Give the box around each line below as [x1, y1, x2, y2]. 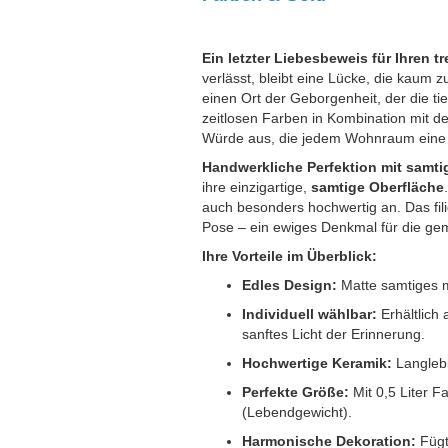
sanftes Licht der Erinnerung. [242, 326, 425, 342]
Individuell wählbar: [242, 306, 377, 322]
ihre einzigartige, [202, 179, 311, 195]
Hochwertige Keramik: [242, 355, 392, 371]
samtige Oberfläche [311, 179, 444, 195]
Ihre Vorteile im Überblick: [202, 248, 377, 264]
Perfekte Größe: [242, 384, 349, 400]
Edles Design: [242, 277, 337, 293]
